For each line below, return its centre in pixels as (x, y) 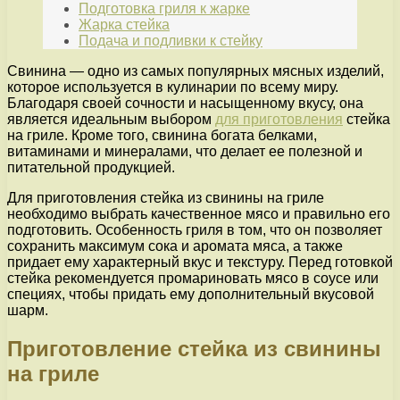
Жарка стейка (124, 25)
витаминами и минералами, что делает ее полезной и (185, 152)
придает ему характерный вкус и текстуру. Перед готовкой (200, 262)
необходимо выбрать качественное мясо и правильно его (199, 214)
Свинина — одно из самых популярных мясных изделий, (196, 71)
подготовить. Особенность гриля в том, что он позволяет (195, 230)
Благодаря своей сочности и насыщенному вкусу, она (185, 104)
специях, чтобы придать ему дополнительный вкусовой (191, 295)
